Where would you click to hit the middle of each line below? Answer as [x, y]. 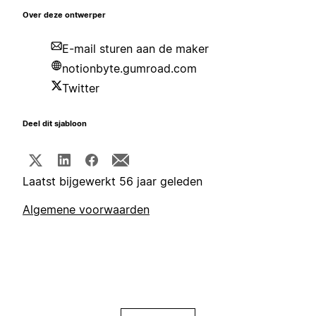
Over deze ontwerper [64, 16]
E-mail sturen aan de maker [135, 49]
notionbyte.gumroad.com [129, 69]
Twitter [81, 89]
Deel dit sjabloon [55, 124]
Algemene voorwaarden [86, 210]
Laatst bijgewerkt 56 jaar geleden [113, 182]
